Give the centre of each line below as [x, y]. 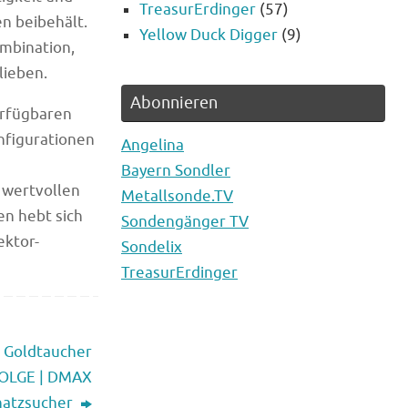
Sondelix [152, 248]
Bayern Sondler [176, 171]
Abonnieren [174, 103]
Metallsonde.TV [177, 197]
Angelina [153, 146]
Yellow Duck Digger [209, 36]
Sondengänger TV [185, 222]
